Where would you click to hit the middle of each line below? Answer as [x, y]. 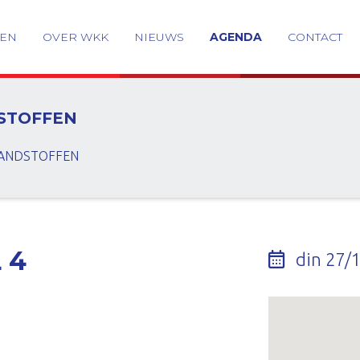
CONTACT [315, 37]
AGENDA [236, 37]
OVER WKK [76, 37]
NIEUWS [159, 37]
